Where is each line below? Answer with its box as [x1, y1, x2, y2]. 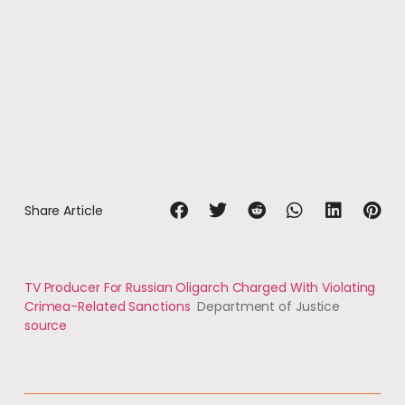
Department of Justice [197, 297, 341, 316]
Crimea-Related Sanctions [24, 297, 191, 316]
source [24, 316, 68, 334]
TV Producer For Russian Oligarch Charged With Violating [24, 278, 376, 297]
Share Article [24, 201, 103, 220]
